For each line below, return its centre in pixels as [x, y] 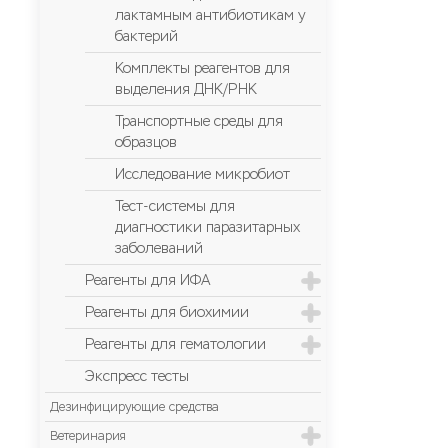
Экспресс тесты [137, 376]
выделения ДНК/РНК [186, 89]
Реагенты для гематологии [175, 344]
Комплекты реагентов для [202, 68]
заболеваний [159, 248]
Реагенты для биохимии [167, 312]
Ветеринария [88, 436]
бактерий [146, 36]
